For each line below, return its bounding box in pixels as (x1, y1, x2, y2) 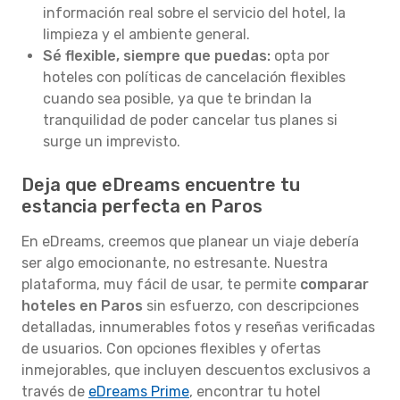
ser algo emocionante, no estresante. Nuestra (21, 254, 328, 271)
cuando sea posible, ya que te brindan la (43, 90, 312, 107)
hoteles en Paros (21, 297, 143, 314)
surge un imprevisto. (43, 133, 180, 150)
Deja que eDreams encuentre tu (21, 174, 300, 196)
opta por (271, 47, 329, 64)
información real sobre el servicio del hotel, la (43, 4, 346, 21)
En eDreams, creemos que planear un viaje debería (21, 233, 359, 250)
